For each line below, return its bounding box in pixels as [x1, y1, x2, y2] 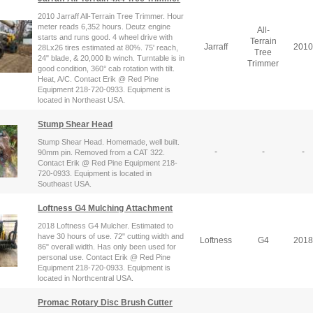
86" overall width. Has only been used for [38, 242, 177, 251]
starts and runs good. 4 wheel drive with [38, 32, 173, 41]
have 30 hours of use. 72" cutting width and [38, 231, 184, 240]
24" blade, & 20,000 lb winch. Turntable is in [38, 53, 185, 62]
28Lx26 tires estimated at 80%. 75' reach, [38, 43, 179, 52]
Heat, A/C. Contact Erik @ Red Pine [38, 74, 159, 83]
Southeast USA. [38, 179, 92, 188]
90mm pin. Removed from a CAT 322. [38, 147, 166, 156]
